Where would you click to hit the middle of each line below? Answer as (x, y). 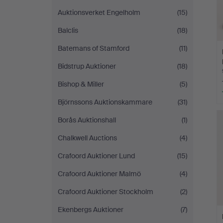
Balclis (68, 30)
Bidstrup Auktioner (87, 66)
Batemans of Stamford (94, 48)
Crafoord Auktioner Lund (96, 156)
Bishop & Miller (81, 84)
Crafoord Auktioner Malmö (99, 174)
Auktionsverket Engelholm (99, 12)
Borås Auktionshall (87, 120)
